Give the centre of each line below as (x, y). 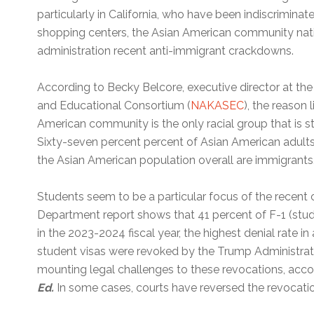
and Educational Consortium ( (114, 106)
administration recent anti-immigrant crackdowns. (166, 51)
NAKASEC (218, 106)
